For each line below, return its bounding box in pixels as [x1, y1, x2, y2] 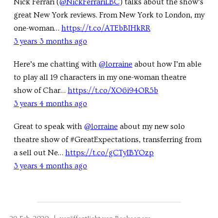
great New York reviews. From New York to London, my [14, 11, 204, 20]
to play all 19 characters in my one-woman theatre [14, 73, 186, 82]
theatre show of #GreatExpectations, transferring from [14, 135, 201, 145]
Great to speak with [14, 122, 84, 131]
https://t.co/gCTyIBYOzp [65, 148, 154, 158]
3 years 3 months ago [14, 37, 87, 46]
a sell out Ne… [14, 148, 65, 158]
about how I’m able [132, 60, 201, 69]
